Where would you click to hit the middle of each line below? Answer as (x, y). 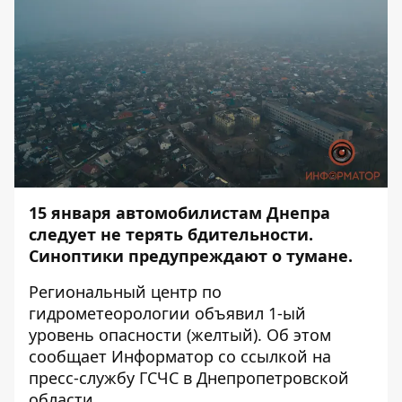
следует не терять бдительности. (171, 234)
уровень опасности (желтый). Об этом (180, 335)
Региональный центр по (125, 292)
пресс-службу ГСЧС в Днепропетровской (189, 378)
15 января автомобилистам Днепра (179, 213)
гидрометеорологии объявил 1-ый (167, 313)
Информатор (162, 356)
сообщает (70, 356)
